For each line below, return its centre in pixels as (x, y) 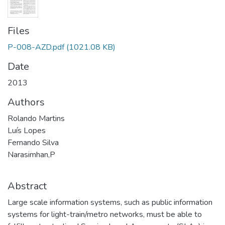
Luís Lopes (27, 131)
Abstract (27, 186)
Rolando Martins (36, 119)
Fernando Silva (33, 143)
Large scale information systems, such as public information (110, 202)
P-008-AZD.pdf (36, 47)
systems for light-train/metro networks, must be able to (105, 214)
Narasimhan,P (31, 155)
